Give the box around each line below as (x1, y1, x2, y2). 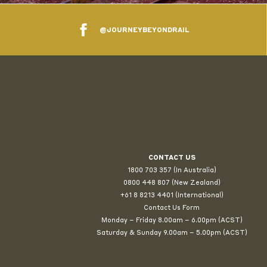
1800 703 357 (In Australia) (127, 165, 216, 174)
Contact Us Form (144, 203, 200, 212)
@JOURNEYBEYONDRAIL (100, 26, 190, 35)
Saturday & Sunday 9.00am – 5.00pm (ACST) (96, 228, 247, 237)
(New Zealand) (169, 178, 221, 187)
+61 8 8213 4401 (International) (120, 190, 223, 199)
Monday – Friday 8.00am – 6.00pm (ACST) (101, 215, 243, 224)
